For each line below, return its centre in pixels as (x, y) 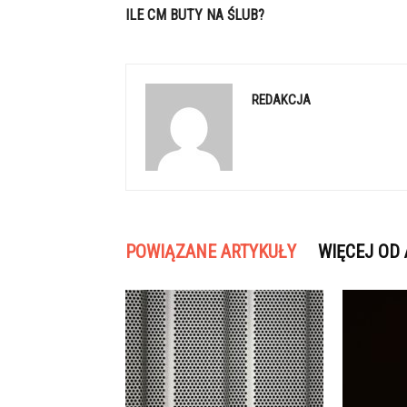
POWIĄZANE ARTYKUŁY (211, 252)
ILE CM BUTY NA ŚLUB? (195, 15)
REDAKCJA (281, 100)
